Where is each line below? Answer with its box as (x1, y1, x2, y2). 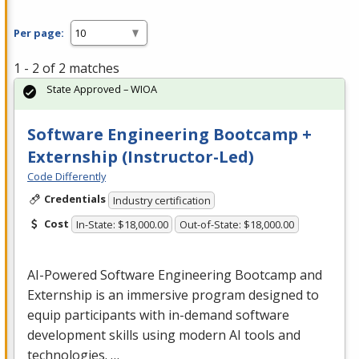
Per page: (14, 25, 64, 40)
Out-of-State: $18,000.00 (179, 217, 295, 232)
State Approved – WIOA (46, 82, 157, 97)
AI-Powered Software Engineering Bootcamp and (27, 266, 322, 284)
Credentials (43, 192, 106, 207)
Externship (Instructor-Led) (27, 146, 254, 168)
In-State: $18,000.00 (75, 217, 168, 232)
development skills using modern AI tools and (27, 326, 301, 345)
